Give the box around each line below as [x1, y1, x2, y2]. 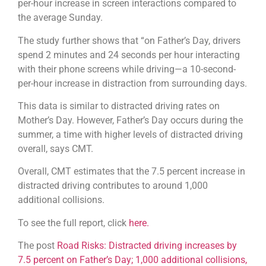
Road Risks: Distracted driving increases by [57, 240, 237, 252]
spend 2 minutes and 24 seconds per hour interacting [18, 49, 240, 61]
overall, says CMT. [18, 142, 93, 154]
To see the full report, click [18, 217, 129, 229]
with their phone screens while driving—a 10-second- [18, 63, 236, 75]
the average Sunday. [18, 12, 103, 24]
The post [18, 240, 57, 252]
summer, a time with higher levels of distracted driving [18, 128, 243, 140]
